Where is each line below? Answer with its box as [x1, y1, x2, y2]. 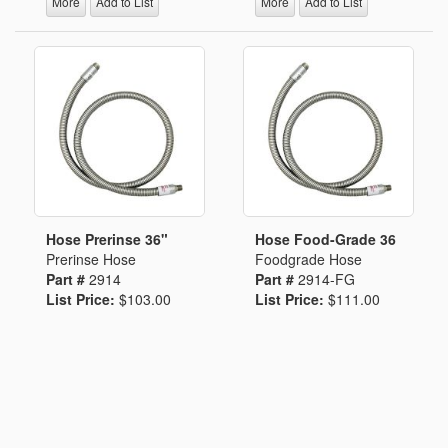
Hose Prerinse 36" [46, 229, 168, 249]
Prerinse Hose [46, 249, 136, 269]
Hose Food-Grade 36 [255, 229, 396, 249]
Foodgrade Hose [255, 249, 362, 269]
